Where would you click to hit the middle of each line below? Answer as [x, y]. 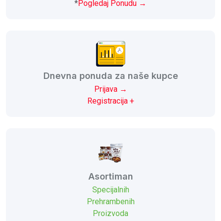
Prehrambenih [110, 201]
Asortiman [110, 176]
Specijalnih [110, 189]
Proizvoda [110, 213]
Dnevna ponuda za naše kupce [110, 75]
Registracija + [110, 101]
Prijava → [110, 89]
